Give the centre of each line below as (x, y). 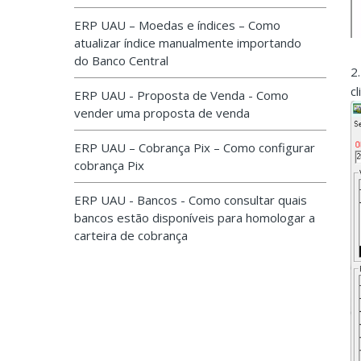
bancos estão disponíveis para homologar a (195, 218)
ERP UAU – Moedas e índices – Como (177, 25)
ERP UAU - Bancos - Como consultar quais (191, 200)
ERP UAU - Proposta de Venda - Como (181, 95)
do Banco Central (121, 60)
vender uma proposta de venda (162, 113)
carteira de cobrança (131, 235)
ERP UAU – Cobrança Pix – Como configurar (195, 147)
